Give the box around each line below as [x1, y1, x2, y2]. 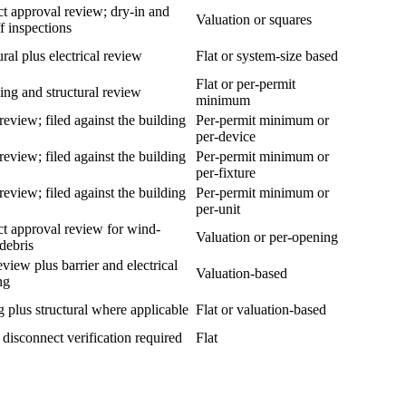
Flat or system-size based [196, 48, 338, 64]
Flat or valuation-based [196, 302, 326, 318]
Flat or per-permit [196, 76, 295, 92]
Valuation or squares [196, 12, 312, 28]
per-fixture [196, 165, 256, 181]
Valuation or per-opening [196, 229, 338, 246]
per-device [196, 129, 256, 145]
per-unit [196, 201, 240, 217]
